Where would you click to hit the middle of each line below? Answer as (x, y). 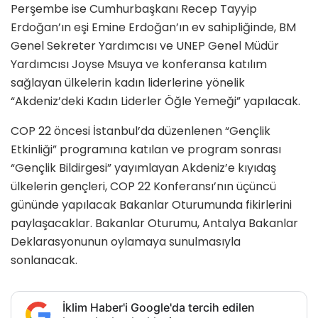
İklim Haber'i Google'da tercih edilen (159, 308)
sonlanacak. (44, 261)
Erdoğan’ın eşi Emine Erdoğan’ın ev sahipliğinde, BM (153, 28)
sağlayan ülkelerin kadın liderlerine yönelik (128, 83)
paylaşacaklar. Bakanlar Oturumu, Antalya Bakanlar (154, 224)
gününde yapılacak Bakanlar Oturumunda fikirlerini (151, 205)
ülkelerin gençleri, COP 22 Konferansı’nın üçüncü (143, 187)
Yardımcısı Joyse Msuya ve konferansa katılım (139, 65)
